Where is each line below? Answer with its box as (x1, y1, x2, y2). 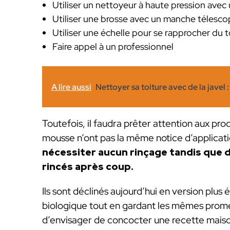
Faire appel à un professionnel (52, 40, 174, 52)
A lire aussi (51, 82, 91, 93)
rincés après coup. (42, 160, 133, 174)
